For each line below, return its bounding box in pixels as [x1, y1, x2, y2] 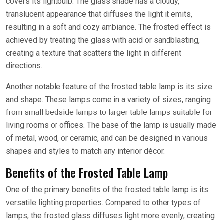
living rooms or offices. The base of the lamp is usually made [6, 120, 216, 130]
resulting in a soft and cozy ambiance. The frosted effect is [6, 22, 211, 32]
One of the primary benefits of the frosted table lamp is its [6, 184, 208, 194]
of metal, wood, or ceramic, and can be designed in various [6, 133, 208, 143]
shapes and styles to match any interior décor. [6, 146, 165, 156]
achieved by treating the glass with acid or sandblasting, [6, 35, 200, 45]
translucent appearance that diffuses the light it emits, [6, 9, 192, 19]
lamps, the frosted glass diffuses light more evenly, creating [6, 210, 215, 220]
